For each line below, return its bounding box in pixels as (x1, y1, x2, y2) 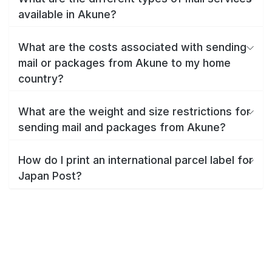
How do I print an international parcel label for (18, 154, 253, 167)
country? (18, 72, 64, 85)
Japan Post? (18, 169, 82, 183)
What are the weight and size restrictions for (18, 104, 251, 118)
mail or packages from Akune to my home (18, 56, 231, 69)
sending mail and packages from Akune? (18, 120, 226, 134)
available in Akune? (18, 7, 117, 21)
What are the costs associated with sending (18, 40, 246, 53)
